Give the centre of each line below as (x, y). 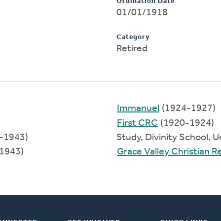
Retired (132, 49)
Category (133, 37)
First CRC (137, 123)
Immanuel (138, 108)
